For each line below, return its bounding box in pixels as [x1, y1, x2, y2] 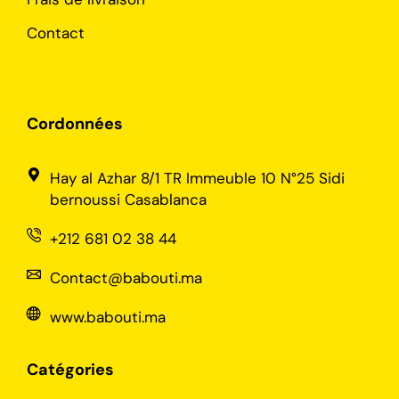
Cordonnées [27, 112, 123, 134]
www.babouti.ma [50, 306, 166, 327]
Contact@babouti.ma [50, 267, 202, 288]
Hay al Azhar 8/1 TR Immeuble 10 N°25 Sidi [50, 167, 345, 188]
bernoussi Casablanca [50, 189, 207, 209]
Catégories [27, 358, 114, 380]
